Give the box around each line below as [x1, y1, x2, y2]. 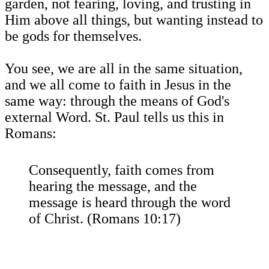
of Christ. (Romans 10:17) [29, 211, 181, 227]
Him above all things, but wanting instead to [5, 12, 263, 28]
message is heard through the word [29, 195, 231, 211]
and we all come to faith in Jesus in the [5, 77, 231, 93]
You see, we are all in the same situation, [5, 61, 243, 77]
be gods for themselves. [5, 28, 142, 44]
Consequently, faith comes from [29, 162, 214, 178]
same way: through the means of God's [5, 93, 229, 109]
